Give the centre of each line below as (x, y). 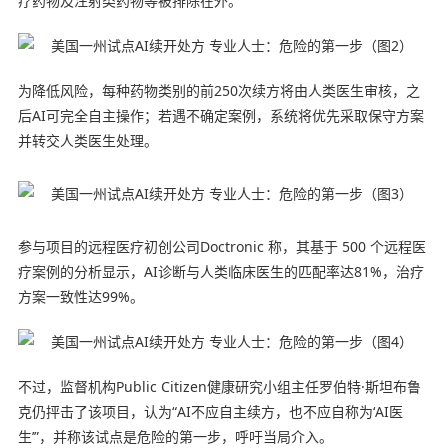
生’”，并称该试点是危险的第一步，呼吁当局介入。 (175, 436)
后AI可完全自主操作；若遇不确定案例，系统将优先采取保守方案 (220, 115)
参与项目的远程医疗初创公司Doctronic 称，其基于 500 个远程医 (221, 246)
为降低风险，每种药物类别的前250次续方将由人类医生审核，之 (218, 90)
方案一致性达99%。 (80, 296)
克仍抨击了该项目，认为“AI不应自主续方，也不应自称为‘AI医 (210, 411)
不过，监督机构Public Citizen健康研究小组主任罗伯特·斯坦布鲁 (219, 386)
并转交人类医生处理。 (87, 140)
